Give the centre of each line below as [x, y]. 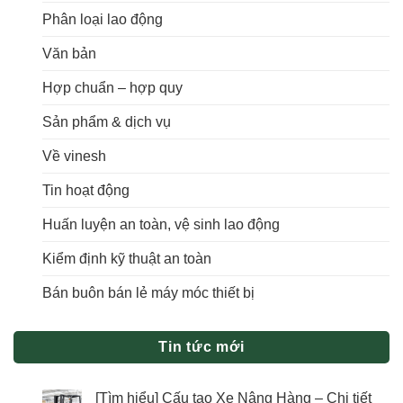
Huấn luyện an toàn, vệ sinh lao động [161, 224]
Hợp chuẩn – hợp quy [112, 87]
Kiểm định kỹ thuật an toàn [127, 258]
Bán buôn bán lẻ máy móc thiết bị [148, 292]
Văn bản [69, 53]
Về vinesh [74, 156]
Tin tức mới [201, 346]
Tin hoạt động [86, 190]
